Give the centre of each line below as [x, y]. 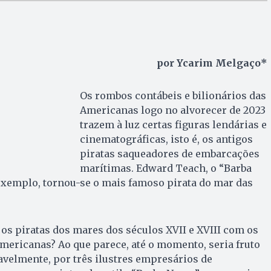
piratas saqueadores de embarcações [169, 153]
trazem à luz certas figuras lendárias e [173, 124]
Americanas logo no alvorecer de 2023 [172, 110]
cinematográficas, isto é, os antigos [166, 139]
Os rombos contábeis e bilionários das [173, 95]
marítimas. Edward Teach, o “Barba [165, 168]
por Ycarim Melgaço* [212, 63]
